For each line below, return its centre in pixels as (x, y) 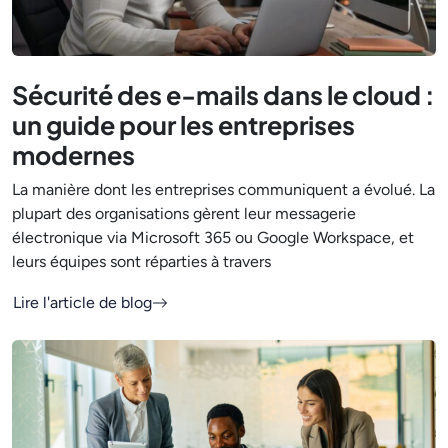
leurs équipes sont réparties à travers (141, 261)
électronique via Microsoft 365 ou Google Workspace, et (213, 237)
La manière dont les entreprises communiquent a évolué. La (223, 189)
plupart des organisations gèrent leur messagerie (184, 213)
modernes (73, 154)
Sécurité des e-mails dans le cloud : (223, 94)
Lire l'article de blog (82, 302)
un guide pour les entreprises (183, 124)
